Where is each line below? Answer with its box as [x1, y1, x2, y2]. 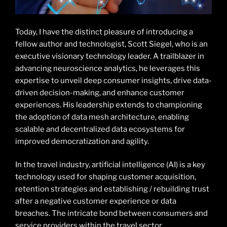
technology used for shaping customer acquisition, [15, 172, 196, 182]
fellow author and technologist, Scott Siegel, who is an [15, 39, 208, 49]
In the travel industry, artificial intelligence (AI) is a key [15, 160, 205, 170]
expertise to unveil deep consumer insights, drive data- [15, 75, 212, 85]
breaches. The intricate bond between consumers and [15, 209, 208, 218]
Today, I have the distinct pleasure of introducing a [15, 27, 193, 36]
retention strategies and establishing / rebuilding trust [15, 184, 209, 194]
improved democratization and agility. [15, 136, 149, 146]
